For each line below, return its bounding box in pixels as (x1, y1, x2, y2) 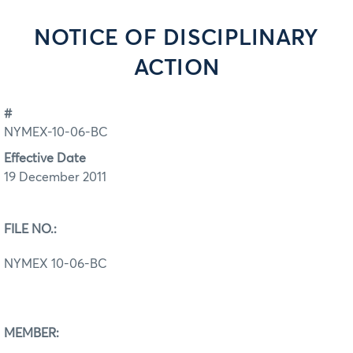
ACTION (133, 58, 220, 80)
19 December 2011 (4, 170, 106, 184)
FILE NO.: (4, 222, 57, 236)
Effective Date (4, 151, 86, 165)
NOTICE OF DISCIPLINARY (34, 28, 319, 50)
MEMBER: (4, 326, 59, 340)
